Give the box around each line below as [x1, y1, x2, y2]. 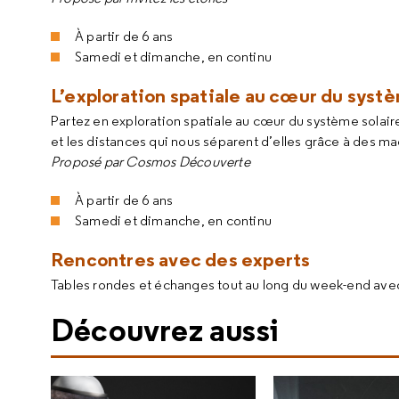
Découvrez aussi [51, 309, 279, 350]
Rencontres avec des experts [51, 247, 311, 272]
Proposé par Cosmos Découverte [51, 153, 250, 170]
